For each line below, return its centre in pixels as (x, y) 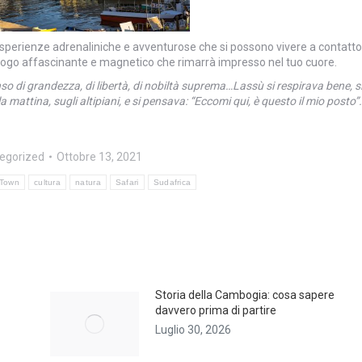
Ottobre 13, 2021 (99, 156)
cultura (47, 182)
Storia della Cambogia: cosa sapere (244, 295)
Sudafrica (172, 182)
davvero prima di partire (215, 310)
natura (88, 182)
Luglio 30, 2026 (193, 329)
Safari (127, 182)
